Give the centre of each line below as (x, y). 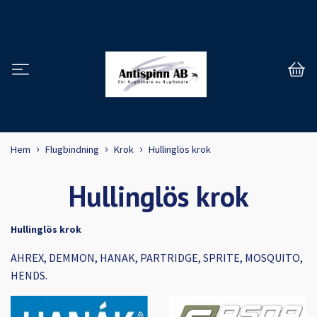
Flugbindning (72, 150)
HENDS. (29, 276)
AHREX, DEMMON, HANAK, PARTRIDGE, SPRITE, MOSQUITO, (157, 258)
